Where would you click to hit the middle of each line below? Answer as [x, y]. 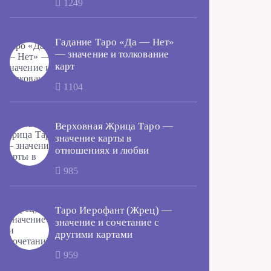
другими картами [94, 234]
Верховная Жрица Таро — [114, 126]
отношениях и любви [102, 150]
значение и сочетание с [107, 222]
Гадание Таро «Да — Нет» [115, 42]
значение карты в [93, 138]
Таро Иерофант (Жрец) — [113, 210]
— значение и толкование [112, 54]
